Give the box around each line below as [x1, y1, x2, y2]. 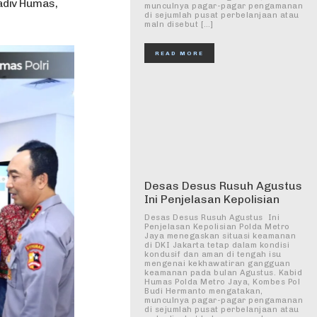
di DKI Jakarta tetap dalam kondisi [144, 241, 289, 250]
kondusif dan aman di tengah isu [144, 250, 282, 259]
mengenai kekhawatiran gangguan [144, 259, 290, 268]
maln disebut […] [144, 20, 213, 29]
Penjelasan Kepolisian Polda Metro [144, 222, 290, 231]
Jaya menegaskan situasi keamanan [144, 231, 296, 241]
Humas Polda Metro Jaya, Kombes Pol [144, 277, 300, 287]
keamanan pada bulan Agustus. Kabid [144, 268, 302, 277]
